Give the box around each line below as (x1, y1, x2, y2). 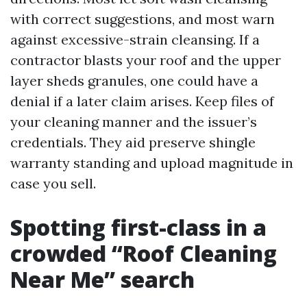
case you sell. (10, 175, 96, 192)
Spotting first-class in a (10, 212, 267, 242)
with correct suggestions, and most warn (10, 10, 275, 27)
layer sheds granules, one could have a (10, 72, 258, 89)
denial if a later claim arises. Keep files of (10, 93, 274, 110)
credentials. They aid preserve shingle (10, 134, 256, 151)
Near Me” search (10, 265, 195, 294)
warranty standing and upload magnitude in (10, 154, 293, 171)
